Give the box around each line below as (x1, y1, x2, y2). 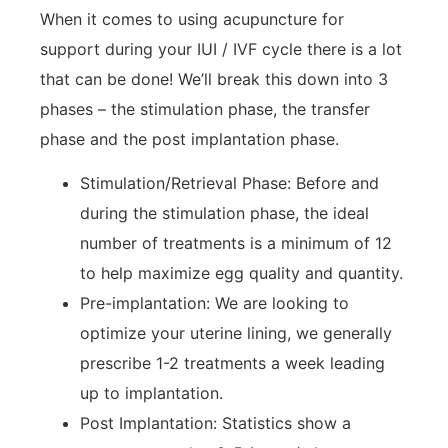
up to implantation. (80, 382, 223, 403)
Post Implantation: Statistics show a (80, 412, 351, 433)
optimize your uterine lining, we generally (80, 322, 392, 343)
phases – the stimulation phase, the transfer (40, 98, 370, 119)
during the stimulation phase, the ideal (80, 202, 369, 223)
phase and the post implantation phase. (40, 128, 339, 149)
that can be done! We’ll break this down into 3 (40, 68, 388, 89)
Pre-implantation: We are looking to (80, 292, 349, 313)
